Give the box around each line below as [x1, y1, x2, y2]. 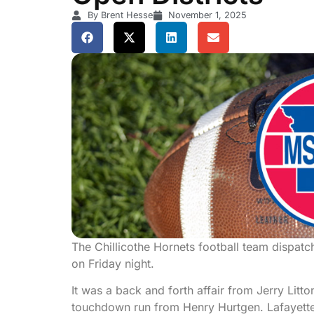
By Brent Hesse [87, 10, 153, 21]
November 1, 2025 [168, 10, 247, 21]
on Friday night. [71, 256, 154, 271]
